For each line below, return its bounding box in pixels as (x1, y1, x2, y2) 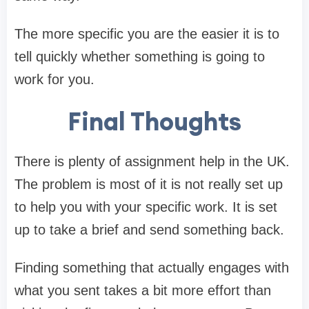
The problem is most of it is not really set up (14, 177, 283, 192)
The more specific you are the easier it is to (14, 26, 279, 42)
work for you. (14, 72, 94, 88)
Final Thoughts (68, 106, 241, 138)
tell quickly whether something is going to (14, 49, 265, 65)
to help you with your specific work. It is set (14, 199, 277, 215)
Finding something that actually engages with (14, 260, 289, 276)
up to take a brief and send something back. (14, 222, 284, 238)
